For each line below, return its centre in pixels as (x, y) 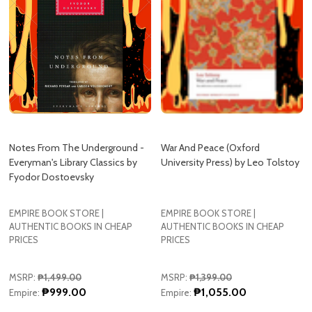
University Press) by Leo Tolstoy (230, 127)
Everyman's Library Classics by (73, 127)
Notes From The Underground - (77, 113)
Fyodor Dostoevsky (52, 142)
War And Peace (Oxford (210, 113)
